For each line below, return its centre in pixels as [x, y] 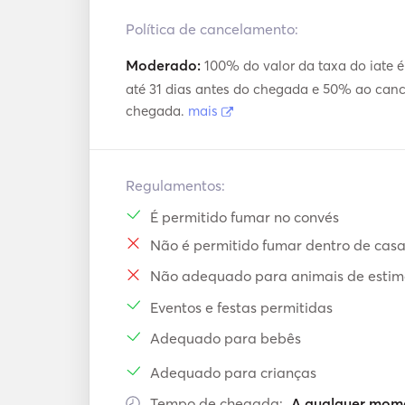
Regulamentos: [175, 185]
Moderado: [163, 65]
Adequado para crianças [233, 372]
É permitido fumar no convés [245, 217]
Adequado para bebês [226, 338]
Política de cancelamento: [212, 29]
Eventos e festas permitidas [241, 307]
